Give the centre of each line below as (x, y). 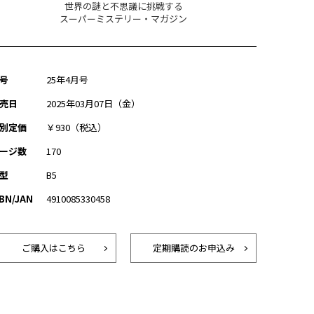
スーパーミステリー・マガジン (123, 19)
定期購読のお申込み (193, 248)
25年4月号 (67, 80)
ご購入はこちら (53, 248)
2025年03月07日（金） (93, 103)
